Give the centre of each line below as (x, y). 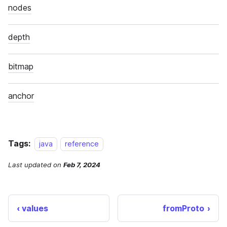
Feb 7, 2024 (82, 165)
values (35, 209)
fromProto (183, 209)
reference (82, 144)
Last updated (30, 165)
